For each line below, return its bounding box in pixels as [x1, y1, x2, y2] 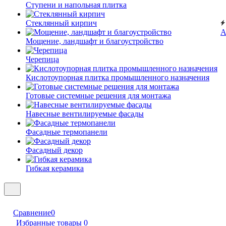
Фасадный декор [26, 146, 83, 154]
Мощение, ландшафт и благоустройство [26, 37, 163, 45]
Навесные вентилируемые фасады [26, 109, 144, 118]
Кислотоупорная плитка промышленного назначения [26, 73, 209, 82]
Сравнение [13, 208, 51, 217]
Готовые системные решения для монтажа [26, 91, 171, 100]
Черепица [26, 55, 59, 64]
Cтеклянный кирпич [26, 19, 97, 27]
